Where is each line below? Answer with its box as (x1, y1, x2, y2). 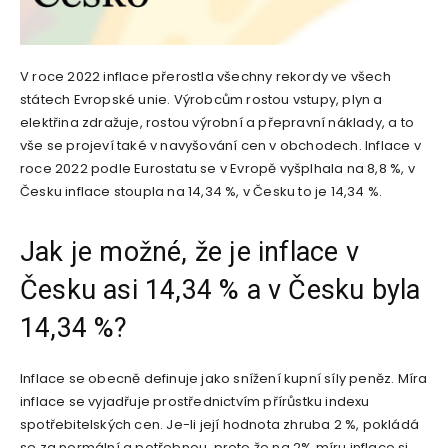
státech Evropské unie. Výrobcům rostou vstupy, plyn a (20, 90, 383, 110)
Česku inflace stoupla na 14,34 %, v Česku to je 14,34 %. (20, 182, 383, 202)
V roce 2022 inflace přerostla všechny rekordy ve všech (20, 67, 391, 87)
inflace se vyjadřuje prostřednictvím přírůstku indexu (20, 392, 370, 412)
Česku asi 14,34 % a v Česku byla (20, 274, 421, 307)
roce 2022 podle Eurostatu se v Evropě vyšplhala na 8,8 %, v (20, 159, 415, 179)
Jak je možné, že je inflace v (20, 236, 359, 269)
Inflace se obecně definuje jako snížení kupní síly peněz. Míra (20, 369, 428, 389)
